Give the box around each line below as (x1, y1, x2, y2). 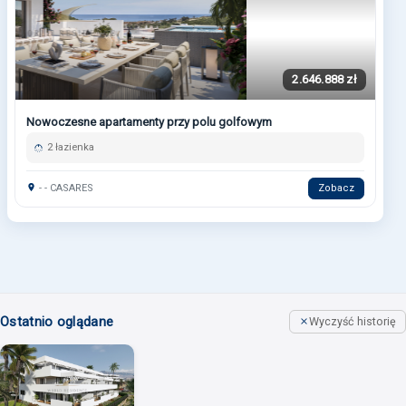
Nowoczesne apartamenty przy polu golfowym (26, 114, 272, 129)
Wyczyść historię (309, 314, 396, 328)
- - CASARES (36, 181, 93, 194)
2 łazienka (47, 140, 95, 153)
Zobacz (317, 181, 354, 194)
